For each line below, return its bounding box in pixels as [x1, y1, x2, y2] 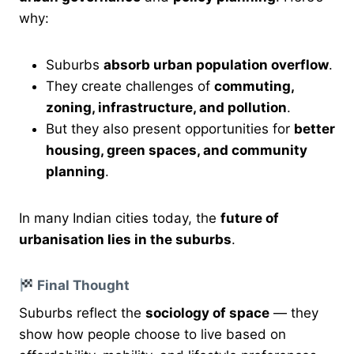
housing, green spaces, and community [46, 142, 307, 159]
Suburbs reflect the [19, 304, 145, 321]
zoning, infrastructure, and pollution [46, 100, 287, 116]
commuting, [214, 78, 294, 95]
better [294, 121, 335, 137]
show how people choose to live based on [19, 326, 286, 342]
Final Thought [34, 277, 130, 294]
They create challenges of [46, 78, 214, 95]
